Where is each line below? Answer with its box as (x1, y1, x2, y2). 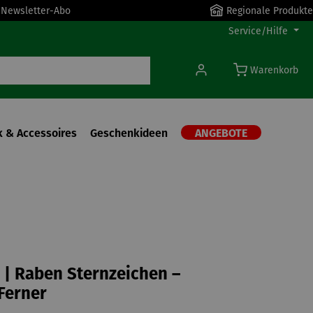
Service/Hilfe (228, 25, 289, 37)
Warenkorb (250, 64, 298, 76)
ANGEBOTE (195, 129, 247, 140)
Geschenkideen (90, 126, 168, 140)
